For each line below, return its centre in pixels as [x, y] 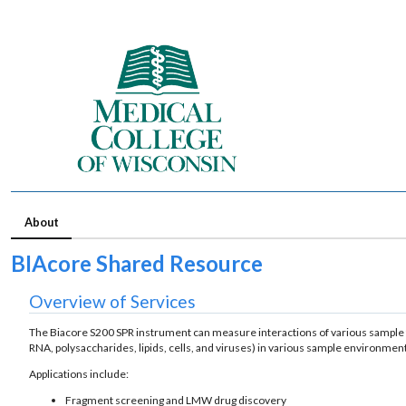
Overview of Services [112, 301]
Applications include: [79, 373]
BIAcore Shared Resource [137, 263]
